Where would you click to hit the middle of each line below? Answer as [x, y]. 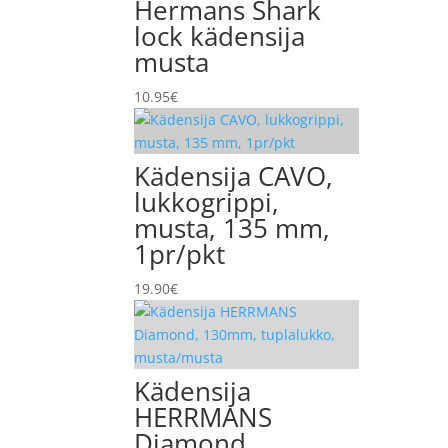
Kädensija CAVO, [234, 176]
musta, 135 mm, [232, 228]
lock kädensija [220, 36]
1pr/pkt [180, 254]
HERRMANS [203, 417]
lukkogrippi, [207, 202]
